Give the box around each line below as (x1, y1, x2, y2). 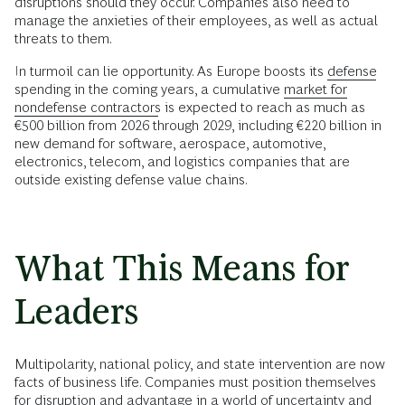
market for (284, 80, 347, 97)
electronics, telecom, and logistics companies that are (14, 153, 350, 169)
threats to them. (14, 30, 112, 46)
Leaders (14, 290, 138, 332)
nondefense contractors (14, 99, 161, 115)
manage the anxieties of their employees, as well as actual (14, 12, 378, 28)
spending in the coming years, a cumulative (14, 80, 284, 97)
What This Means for (14, 247, 350, 288)
